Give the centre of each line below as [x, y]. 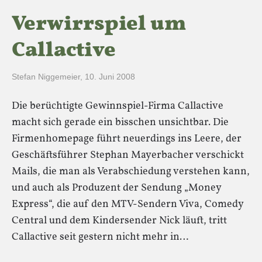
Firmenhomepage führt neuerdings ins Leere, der [127, 139]
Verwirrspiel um [99, 25]
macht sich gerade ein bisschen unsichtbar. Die [120, 123]
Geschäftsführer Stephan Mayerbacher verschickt [128, 155]
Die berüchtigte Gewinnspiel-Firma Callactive [118, 106]
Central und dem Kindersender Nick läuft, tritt [119, 221]
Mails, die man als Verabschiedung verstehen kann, [131, 172]
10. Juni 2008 [110, 77]
